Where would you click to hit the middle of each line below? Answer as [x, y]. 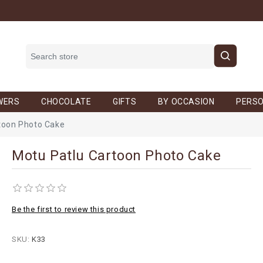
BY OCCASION [186, 102]
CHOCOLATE [66, 102]
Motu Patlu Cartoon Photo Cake [117, 156]
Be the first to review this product [74, 209]
